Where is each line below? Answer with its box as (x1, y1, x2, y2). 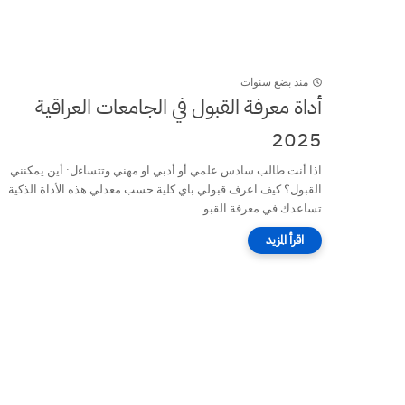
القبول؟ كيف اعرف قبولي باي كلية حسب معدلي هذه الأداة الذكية (8, 182, 322, 196)
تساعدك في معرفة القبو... (195, 201, 322, 215)
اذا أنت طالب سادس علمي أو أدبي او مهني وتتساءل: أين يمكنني (10, 163, 322, 177)
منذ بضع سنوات (240, 75, 308, 89)
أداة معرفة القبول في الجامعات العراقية (35, 90, 322, 123)
